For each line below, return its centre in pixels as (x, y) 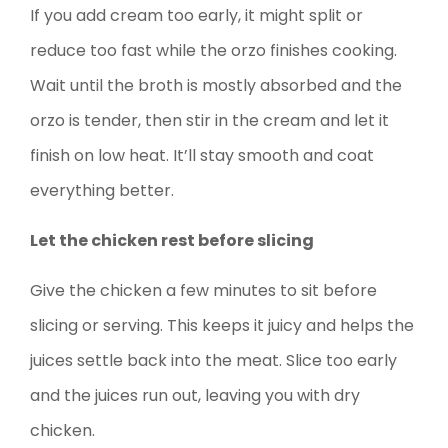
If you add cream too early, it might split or (196, 16)
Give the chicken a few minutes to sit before (203, 291)
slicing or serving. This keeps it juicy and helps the (222, 326)
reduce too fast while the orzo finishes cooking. (213, 51)
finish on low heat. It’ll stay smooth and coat (202, 156)
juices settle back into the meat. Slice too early (213, 361)
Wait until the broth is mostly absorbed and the (216, 86)
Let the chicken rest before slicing (172, 241)
